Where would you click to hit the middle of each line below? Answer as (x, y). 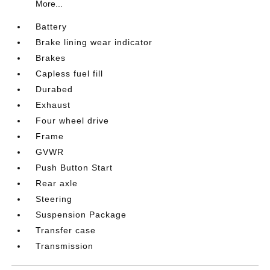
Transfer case (66, 230)
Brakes (51, 58)
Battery (52, 26)
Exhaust (53, 105)
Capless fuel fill (70, 73)
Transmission (65, 246)
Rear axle (57, 183)
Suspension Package (81, 214)
